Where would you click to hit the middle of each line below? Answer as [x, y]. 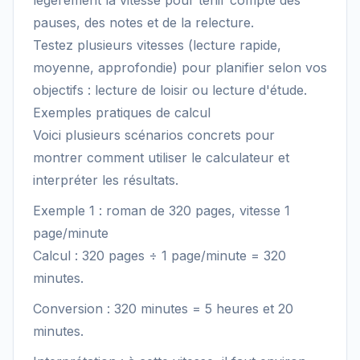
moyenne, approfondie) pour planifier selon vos [180, 67]
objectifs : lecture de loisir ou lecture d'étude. [170, 90]
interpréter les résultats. [106, 180]
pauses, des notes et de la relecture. [143, 22]
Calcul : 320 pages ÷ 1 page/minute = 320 [160, 256]
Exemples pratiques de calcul [122, 112]
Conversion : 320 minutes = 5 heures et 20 [163, 309]
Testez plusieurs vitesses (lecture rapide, [157, 45]
